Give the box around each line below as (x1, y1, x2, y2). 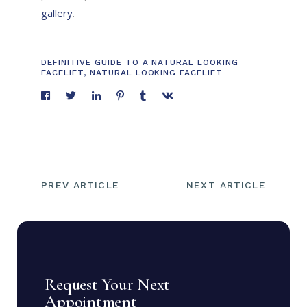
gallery (41, 6, 73, 21)
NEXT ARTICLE (186, 180, 266, 191)
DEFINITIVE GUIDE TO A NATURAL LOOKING (41, 58, 238, 68)
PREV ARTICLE (41, 180, 119, 191)
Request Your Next (45, 274, 171, 295)
